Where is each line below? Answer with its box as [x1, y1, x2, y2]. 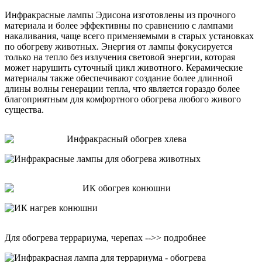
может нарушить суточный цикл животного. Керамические [5, 62, 243, 73]
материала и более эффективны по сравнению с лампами [5, 20, 233, 30]
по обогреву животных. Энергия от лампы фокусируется [5, 41, 232, 51]
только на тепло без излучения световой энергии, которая [5, 51, 235, 62]
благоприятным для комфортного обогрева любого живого [5, 94, 241, 104]
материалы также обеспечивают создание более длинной [5, 73, 233, 83]
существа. [5, 104, 44, 115]
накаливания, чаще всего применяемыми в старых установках [5, 30, 254, 41]
